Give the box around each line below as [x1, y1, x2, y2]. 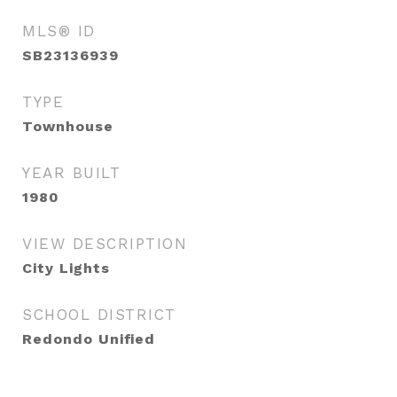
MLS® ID [22, 22, 96, 40]
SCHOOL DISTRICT [22, 306, 176, 323]
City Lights [22, 260, 110, 276]
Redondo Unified [22, 331, 155, 347]
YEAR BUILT [22, 164, 121, 182]
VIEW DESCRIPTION [22, 235, 187, 253]
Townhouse [22, 118, 113, 135]
